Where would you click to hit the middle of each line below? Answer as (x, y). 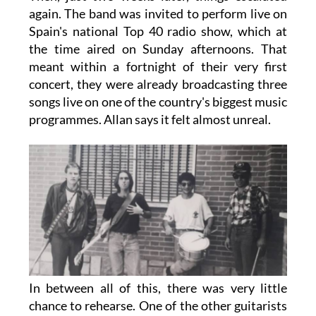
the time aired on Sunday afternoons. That (158, 49)
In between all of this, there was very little (158, 287)
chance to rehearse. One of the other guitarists (158, 305)
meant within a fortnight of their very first (158, 67)
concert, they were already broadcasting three (158, 84)
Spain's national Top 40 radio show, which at (158, 31)
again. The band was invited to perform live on (158, 14)
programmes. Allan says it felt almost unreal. (150, 120)
